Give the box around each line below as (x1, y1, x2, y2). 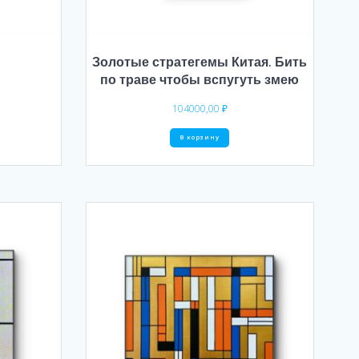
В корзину (179, 133, 220, 142)
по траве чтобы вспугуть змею (100, 71, 300, 87)
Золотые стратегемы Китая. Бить (92, 53, 308, 70)
